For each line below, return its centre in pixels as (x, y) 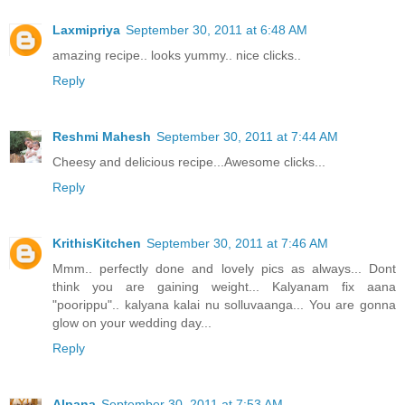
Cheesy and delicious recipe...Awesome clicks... (189, 161)
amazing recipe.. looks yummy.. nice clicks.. (177, 55)
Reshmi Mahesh (102, 136)
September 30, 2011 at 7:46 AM (237, 243)
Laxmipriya (86, 29)
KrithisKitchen (97, 243)
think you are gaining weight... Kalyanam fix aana (224, 286)
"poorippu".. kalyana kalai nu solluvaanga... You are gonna (224, 304)
